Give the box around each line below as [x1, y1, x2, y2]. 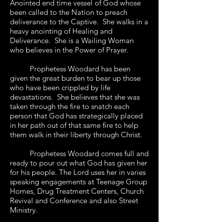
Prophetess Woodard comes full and [10, 149, 149, 158]
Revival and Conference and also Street [10, 196, 138, 205]
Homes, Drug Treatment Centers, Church [10, 186, 144, 196]
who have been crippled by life [10, 83, 111, 92]
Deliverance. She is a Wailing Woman [10, 36, 134, 45]
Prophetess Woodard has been [10, 64, 130, 73]
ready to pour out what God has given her [10, 158, 147, 167]
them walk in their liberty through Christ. [10, 130, 144, 139]
